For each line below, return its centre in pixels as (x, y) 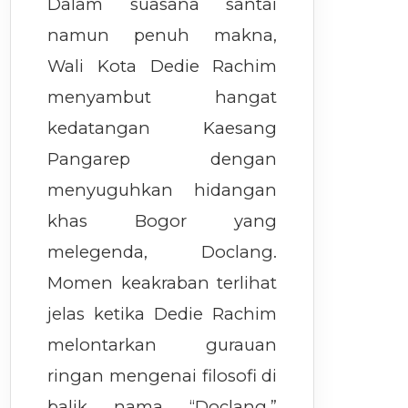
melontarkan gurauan (163, 345)
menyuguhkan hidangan (163, 190)
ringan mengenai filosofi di (163, 376)
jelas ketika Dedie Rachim (163, 314)
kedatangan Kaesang (163, 128)
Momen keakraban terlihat (163, 283)
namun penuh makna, (163, 35)
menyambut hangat (163, 97)
